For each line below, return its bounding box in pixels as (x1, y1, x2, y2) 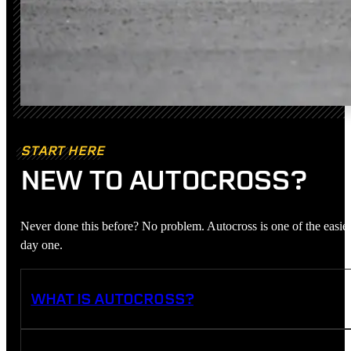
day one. (20, 238, 63, 253)
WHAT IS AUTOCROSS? (31, 288, 194, 309)
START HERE (20, 142, 104, 160)
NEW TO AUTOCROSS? (20, 161, 307, 197)
